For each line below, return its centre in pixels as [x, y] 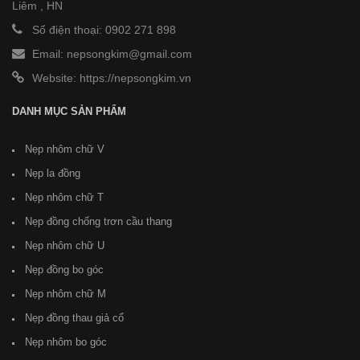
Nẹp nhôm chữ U [65, 245]
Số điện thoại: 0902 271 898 [104, 30]
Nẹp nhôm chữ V [65, 149]
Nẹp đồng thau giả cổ [74, 318]
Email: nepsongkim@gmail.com [112, 54]
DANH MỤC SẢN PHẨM [69, 111]
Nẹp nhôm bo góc [66, 342]
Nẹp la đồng [53, 173]
